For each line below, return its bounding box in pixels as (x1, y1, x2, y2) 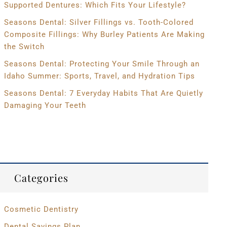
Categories (14, 171, 68, 184)
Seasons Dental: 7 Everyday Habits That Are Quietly (4, 89, 203, 98)
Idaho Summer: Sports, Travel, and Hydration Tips (4, 71, 195, 81)
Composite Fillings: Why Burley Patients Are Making (4, 30, 205, 39)
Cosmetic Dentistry (4, 205, 79, 214)
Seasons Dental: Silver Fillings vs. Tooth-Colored (4, 18, 194, 27)
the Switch (4, 42, 45, 51)
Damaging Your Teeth (4, 101, 86, 110)
